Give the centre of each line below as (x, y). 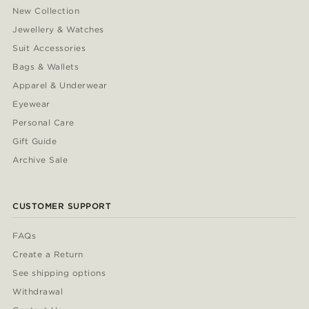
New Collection (46, 11)
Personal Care (43, 123)
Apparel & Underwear (60, 86)
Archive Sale (40, 160)
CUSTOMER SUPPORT (62, 206)
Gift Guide (35, 141)
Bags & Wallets (46, 67)
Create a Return (48, 255)
